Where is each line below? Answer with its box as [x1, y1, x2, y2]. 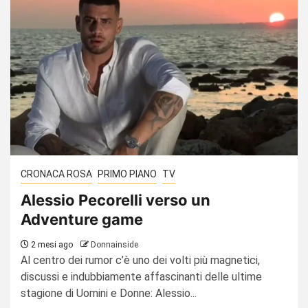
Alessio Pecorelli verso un [21, 190, 210, 209]
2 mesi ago [29, 239, 73, 250]
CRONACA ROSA [21, 168, 92, 179]
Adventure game [21, 210, 143, 228]
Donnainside [91, 239, 138, 250]
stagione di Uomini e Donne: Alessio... [21, 286, 197, 300]
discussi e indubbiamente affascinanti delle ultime [21, 269, 262, 283]
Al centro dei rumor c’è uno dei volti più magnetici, [21, 253, 260, 267]
